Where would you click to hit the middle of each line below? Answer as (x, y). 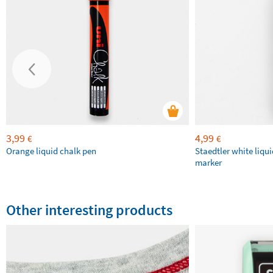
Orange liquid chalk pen (51, 151)
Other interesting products (89, 210)
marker (208, 162)
